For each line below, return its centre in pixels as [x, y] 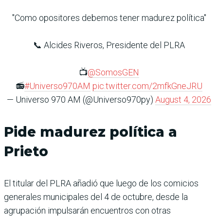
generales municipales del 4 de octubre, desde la [96, 197]
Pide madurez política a [91, 132]
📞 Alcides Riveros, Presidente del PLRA [109, 45]
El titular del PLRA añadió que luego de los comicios [101, 183]
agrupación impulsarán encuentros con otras [87, 211]
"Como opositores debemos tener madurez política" [109, 18]
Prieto [26, 152]
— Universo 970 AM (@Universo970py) [81, 100]
